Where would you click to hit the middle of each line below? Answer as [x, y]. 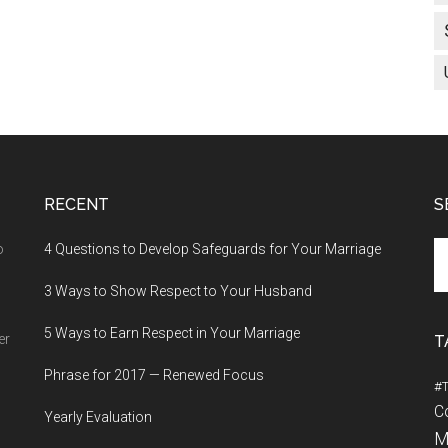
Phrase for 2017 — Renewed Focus [154, 375]
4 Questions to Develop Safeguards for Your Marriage [212, 249]
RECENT [76, 204]
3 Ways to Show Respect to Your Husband [178, 291]
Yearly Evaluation [98, 417]
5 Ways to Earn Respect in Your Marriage [172, 333]
